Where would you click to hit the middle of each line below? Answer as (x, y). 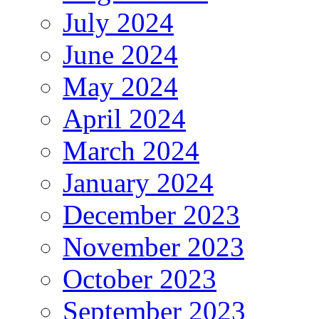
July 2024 (118, 22)
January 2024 (138, 182)
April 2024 (124, 118)
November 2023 (153, 246)
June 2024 (120, 54)
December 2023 (151, 214)
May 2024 (120, 86)
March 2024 (131, 150)
